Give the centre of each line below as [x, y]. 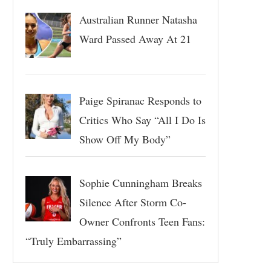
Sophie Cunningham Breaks [140, 182]
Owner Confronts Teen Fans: [142, 221]
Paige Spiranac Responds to [140, 100]
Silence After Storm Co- [132, 202]
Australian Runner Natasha [138, 19]
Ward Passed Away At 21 [135, 39]
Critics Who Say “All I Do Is [142, 119]
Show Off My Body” [125, 139]
